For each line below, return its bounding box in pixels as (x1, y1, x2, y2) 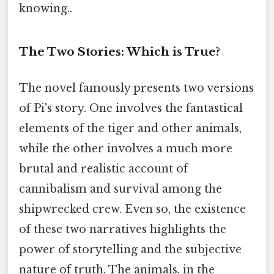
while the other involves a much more (19, 142, 232, 156)
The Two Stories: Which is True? (19, 45, 220, 59)
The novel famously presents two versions (19, 81, 254, 95)
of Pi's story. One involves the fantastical (19, 102, 243, 116)
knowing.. (19, 2, 72, 16)
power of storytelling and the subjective (19, 243, 242, 257)
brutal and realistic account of (19, 162, 188, 176)
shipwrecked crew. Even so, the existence (19, 202, 246, 217)
